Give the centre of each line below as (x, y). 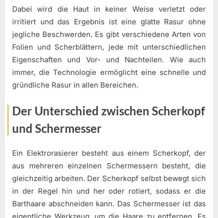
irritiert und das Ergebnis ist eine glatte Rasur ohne (109, 21)
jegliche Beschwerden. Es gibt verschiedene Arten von (109, 34)
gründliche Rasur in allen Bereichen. (75, 85)
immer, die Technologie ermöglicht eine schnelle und (109, 72)
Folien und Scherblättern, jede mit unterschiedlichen (109, 47)
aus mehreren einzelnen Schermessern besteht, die (109, 165)
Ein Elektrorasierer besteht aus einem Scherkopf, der (109, 153)
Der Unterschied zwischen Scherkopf (109, 111)
